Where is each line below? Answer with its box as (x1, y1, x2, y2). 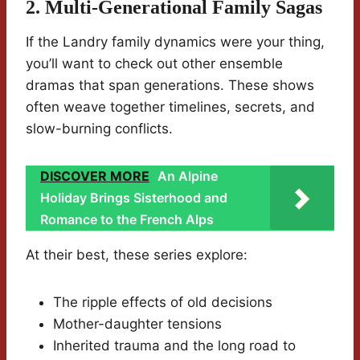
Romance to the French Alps (40, 211, 214, 228)
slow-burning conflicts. (26, 121, 173, 137)
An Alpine (157, 168, 218, 185)
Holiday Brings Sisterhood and (40, 190, 227, 207)
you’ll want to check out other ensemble (26, 55, 283, 72)
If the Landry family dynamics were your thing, (26, 34, 325, 51)
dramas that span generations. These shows (26, 77, 314, 94)
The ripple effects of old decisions (53, 294, 272, 311)
